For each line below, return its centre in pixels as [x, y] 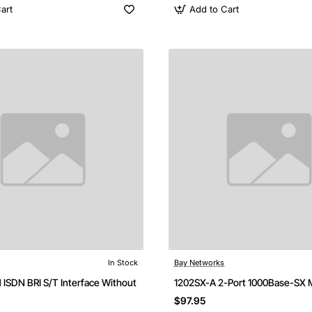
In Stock [123, 263]
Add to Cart [214, 9]
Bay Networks [199, 263]
